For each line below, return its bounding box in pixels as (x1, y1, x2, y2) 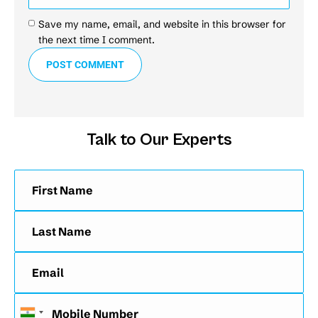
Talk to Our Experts (86, 129, 232, 150)
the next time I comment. (38, 33, 155, 46)
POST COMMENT (46, 58, 124, 70)
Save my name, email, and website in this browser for (38, 17, 286, 31)
